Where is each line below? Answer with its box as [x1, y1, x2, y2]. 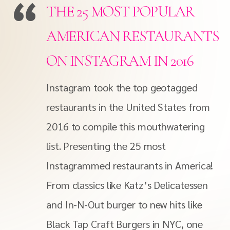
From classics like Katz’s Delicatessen [46, 178, 208, 191]
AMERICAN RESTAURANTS [46, 27, 219, 46]
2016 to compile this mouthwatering [46, 120, 205, 133]
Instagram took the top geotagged [46, 81, 198, 94]
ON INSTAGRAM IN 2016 [46, 51, 193, 70]
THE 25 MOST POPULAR [46, 2, 195, 21]
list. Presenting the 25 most [46, 139, 166, 152]
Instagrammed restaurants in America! [46, 159, 214, 172]
